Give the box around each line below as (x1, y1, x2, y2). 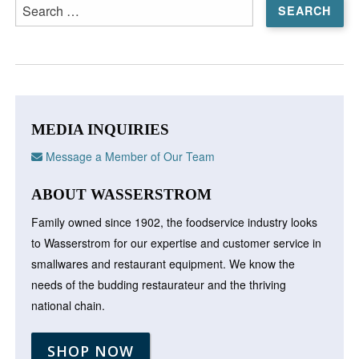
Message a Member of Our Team (42, 147, 216, 164)
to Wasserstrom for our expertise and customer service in (31, 234, 322, 251)
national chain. (31, 296, 106, 313)
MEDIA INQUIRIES (31, 120, 170, 138)
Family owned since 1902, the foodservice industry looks (31, 213, 318, 230)
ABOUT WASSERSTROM (31, 185, 212, 203)
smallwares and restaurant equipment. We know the (31, 255, 296, 272)
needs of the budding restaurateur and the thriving (31, 276, 287, 292)
